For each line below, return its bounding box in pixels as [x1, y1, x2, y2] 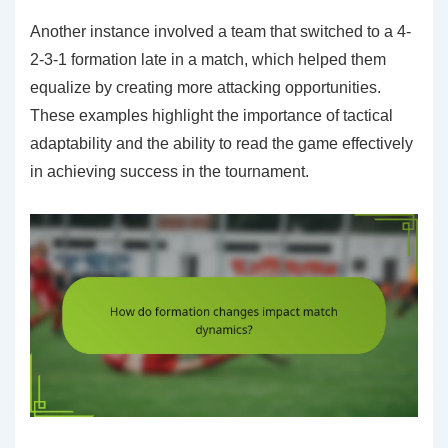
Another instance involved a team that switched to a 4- [30, 22, 411, 40]
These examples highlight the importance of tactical [30, 106, 393, 124]
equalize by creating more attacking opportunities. [30, 78, 381, 96]
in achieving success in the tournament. [30, 162, 309, 180]
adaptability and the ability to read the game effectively [30, 134, 413, 152]
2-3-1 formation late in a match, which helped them [30, 50, 386, 68]
